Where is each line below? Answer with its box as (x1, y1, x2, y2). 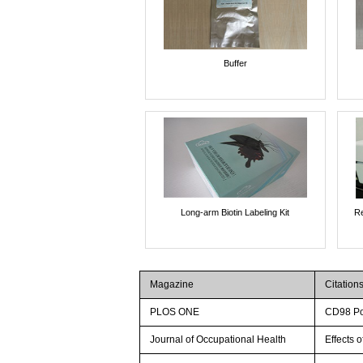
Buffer (223, 58, 247, 68)
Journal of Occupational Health (150, 333, 287, 345)
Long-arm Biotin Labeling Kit (181, 207, 290, 217)
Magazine (150, 278, 194, 290)
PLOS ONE (150, 305, 200, 318)
